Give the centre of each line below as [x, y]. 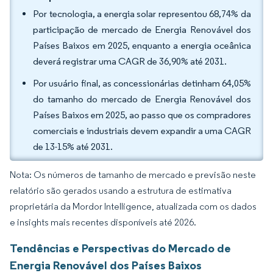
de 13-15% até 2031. [73, 147]
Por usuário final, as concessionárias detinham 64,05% [142, 83]
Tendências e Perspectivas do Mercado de [120, 248]
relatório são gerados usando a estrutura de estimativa [121, 190]
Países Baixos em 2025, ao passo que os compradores [142, 115]
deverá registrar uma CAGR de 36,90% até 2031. [130, 61]
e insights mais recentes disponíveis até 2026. [103, 222]
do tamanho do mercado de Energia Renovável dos [142, 99]
